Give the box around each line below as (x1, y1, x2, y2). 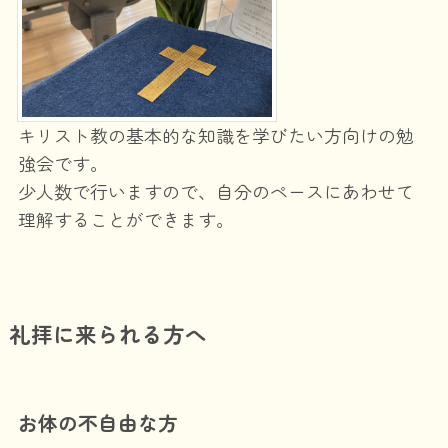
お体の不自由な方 (17, 407, 178, 437)
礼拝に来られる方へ (8, 318, 207, 350)
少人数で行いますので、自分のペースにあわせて (17, 178, 414, 205)
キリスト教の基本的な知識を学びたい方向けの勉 (17, 122, 414, 149)
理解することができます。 (17, 206, 234, 233)
